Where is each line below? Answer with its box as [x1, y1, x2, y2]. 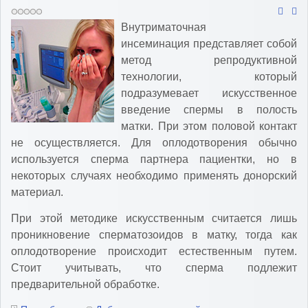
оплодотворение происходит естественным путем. [11, 245, 297, 257]
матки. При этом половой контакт [121, 120, 297, 133]
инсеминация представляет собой [121, 38, 297, 50]
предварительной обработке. [11, 278, 159, 290]
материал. [11, 186, 63, 199]
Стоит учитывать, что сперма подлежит [11, 261, 297, 274]
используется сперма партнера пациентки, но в [11, 153, 297, 166]
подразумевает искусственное [121, 87, 297, 100]
